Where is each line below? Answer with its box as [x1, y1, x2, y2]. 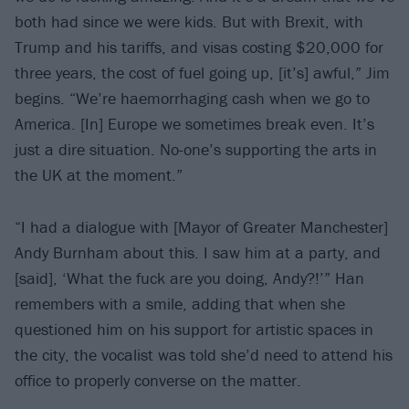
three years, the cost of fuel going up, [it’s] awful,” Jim [15, 62, 390, 84]
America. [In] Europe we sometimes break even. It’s [15, 113, 374, 135]
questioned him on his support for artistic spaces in [15, 318, 373, 340]
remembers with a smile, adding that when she [15, 292, 345, 314]
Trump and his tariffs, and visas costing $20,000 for [15, 37, 383, 58]
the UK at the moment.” [15, 164, 183, 186]
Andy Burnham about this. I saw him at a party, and [15, 241, 381, 263]
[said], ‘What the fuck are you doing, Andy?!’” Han [15, 267, 364, 288]
